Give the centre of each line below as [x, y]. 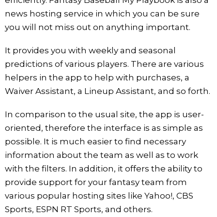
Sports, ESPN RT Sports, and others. [79, 209]
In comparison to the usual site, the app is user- [104, 114]
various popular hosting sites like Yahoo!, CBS [99, 195]
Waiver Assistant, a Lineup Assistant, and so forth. [108, 91]
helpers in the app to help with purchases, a [97, 77]
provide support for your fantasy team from [96, 182]
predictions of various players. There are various [104, 64]
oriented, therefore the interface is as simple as [104, 128]
